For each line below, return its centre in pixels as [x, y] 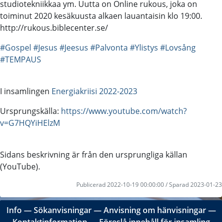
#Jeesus [74, 47]
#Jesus [45, 47]
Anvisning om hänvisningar [155, 210]
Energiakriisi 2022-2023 [94, 91]
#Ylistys [144, 47]
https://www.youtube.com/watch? [124, 111]
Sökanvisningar [62, 210]
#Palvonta [109, 47]
